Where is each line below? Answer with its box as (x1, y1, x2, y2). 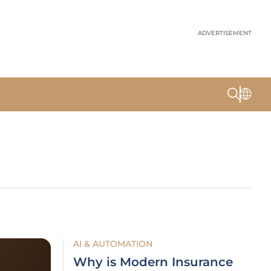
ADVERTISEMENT (198, 29, 252, 37)
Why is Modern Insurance (73, 255, 233, 269)
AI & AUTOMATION (73, 238, 152, 249)
